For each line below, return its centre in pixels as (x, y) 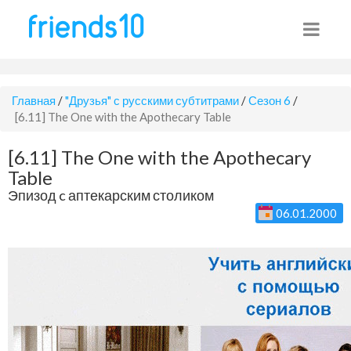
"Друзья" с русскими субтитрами (152, 100)
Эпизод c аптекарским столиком (111, 195)
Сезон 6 (270, 100)
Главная (34, 100)
